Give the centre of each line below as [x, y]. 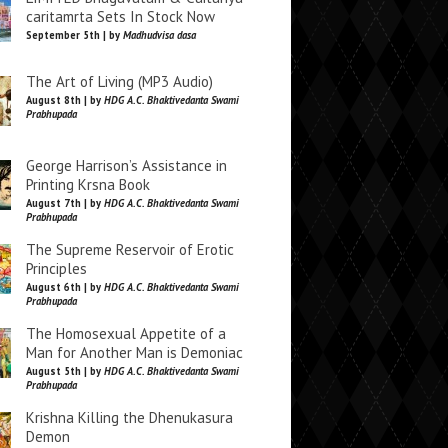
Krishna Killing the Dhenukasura [129, 417]
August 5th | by [65, 371]
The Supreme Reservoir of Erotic [130, 249]
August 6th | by [65, 287]
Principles [56, 268]
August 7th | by [65, 203]
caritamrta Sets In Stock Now [120, 16]
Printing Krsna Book [88, 184]
